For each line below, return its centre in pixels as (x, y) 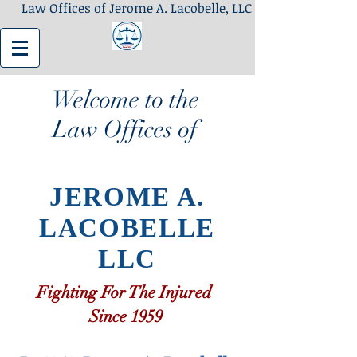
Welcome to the (125, 100)
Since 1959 (126, 316)
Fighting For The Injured (126, 292)
